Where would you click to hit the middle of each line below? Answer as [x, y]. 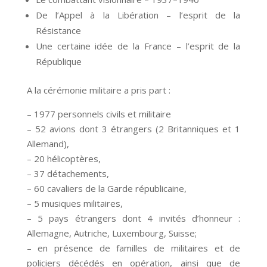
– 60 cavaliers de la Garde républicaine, [106, 189]
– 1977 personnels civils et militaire [99, 114]
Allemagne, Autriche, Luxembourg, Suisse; [111, 233]
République [58, 62]
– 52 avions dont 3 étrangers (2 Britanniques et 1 [133, 129]
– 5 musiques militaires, [74, 204]
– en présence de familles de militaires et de [133, 248]
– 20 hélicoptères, [63, 159]
